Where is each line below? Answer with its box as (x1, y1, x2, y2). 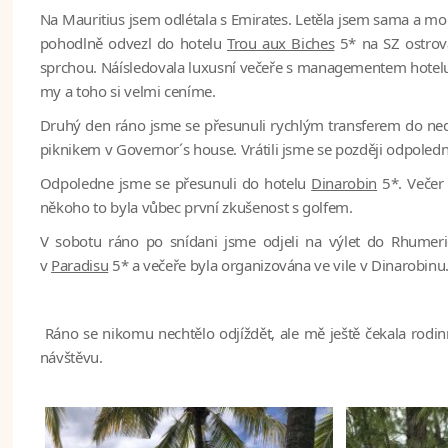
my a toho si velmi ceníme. (39, 81, 216, 102)
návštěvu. (39, 347, 103, 368)
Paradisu (51, 255, 109, 276)
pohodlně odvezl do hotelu (39, 33, 227, 54)
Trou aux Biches (226, 33, 335, 54)
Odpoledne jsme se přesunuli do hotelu (39, 173, 312, 194)
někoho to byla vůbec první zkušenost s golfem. (39, 197, 353, 218)
